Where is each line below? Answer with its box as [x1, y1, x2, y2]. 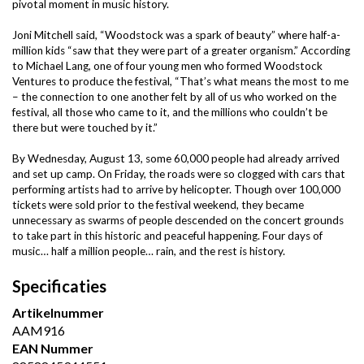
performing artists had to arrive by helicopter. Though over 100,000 [12, 183, 340, 196]
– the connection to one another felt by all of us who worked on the [12, 90, 336, 103]
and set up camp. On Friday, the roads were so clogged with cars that [12, 167, 345, 180]
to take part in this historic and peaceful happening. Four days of [12, 229, 323, 242]
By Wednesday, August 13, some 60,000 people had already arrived [12, 152, 340, 165]
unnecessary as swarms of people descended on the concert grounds [12, 214, 344, 227]
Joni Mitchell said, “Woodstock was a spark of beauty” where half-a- [12, 28, 340, 41]
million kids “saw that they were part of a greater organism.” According [12, 44, 350, 57]
